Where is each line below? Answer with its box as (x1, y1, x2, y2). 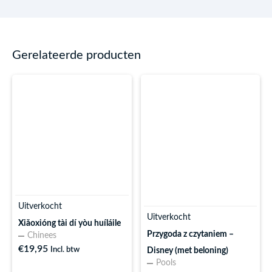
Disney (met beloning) (146, 246, 228, 255)
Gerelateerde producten (12, 49, 141, 62)
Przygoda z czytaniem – (146, 229, 234, 239)
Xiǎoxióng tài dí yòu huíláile (18, 219, 121, 228)
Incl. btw (50, 245, 80, 253)
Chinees (27, 231, 56, 240)
